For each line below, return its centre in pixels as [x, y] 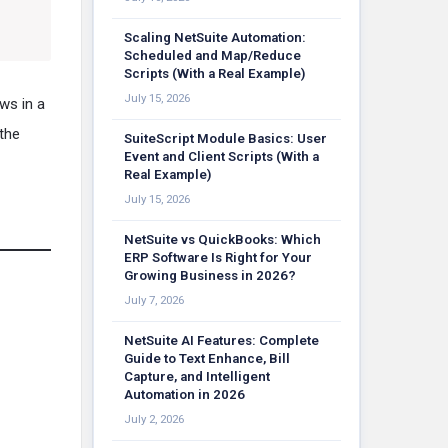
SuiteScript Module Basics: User [225, 138]
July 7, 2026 [154, 300]
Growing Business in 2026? [210, 275]
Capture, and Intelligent [197, 376]
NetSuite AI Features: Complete [221, 340]
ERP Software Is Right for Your [218, 257]
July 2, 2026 [154, 419]
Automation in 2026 [184, 394]
